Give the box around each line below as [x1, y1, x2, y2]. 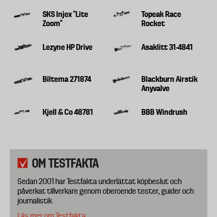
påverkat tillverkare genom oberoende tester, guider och [17, 186, 194, 196]
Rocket [141, 18, 165, 28]
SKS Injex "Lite [43, 9, 89, 19]
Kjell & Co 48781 [43, 107, 93, 117]
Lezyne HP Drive [43, 42, 93, 52]
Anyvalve [141, 83, 170, 93]
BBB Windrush [141, 107, 188, 117]
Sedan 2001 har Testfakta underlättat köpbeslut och [17, 176, 182, 186]
